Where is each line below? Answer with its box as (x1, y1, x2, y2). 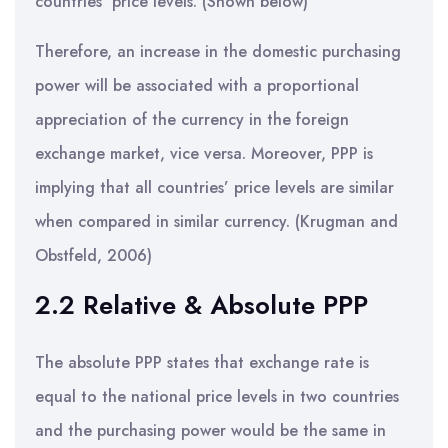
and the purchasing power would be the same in (35, 419, 386, 442)
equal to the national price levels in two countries (35, 385, 399, 408)
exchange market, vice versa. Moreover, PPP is (35, 142, 373, 165)
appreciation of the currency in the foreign (35, 108, 349, 131)
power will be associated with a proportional (35, 74, 359, 97)
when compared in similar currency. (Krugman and (35, 210, 398, 233)
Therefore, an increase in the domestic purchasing (35, 40, 401, 63)
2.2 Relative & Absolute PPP (35, 287, 368, 323)
